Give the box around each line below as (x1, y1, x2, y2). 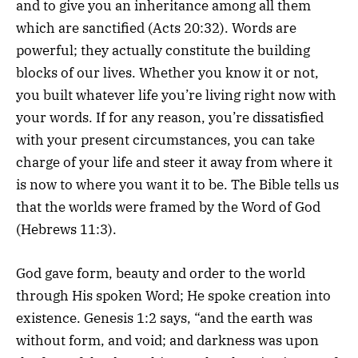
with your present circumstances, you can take (16, 131, 315, 149)
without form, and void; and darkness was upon (16, 331, 319, 349)
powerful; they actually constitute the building (16, 42, 310, 60)
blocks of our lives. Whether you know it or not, (16, 64, 319, 82)
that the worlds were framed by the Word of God (16, 198, 320, 217)
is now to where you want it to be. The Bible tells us (16, 176, 339, 194)
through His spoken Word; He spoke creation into (16, 286, 331, 304)
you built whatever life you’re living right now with (16, 86, 336, 105)
